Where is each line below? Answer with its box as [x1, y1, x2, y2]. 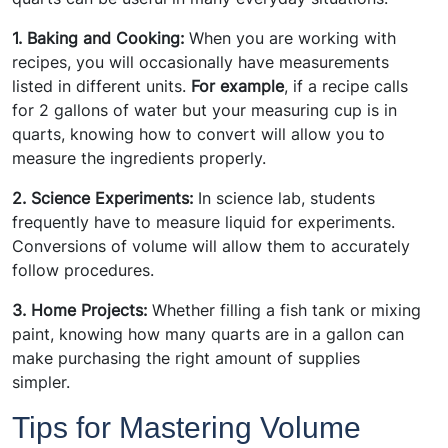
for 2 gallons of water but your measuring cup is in [12, 100, 397, 121]
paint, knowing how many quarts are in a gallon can [12, 324, 404, 345]
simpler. [12, 372, 70, 393]
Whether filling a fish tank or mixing [147, 300, 421, 321]
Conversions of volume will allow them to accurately [12, 236, 410, 257]
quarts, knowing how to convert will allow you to [12, 124, 385, 145]
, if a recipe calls [284, 76, 408, 97]
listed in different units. [12, 76, 191, 97]
